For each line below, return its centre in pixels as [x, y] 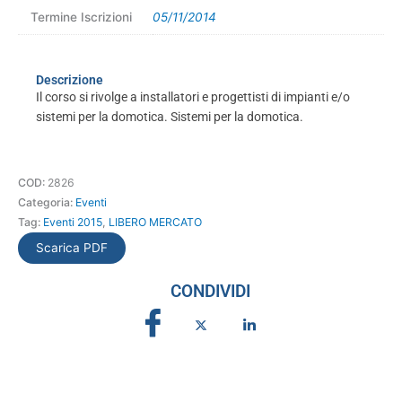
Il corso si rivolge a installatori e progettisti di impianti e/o [193, 97]
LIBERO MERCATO [155, 223]
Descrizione [70, 80]
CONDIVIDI [210, 292]
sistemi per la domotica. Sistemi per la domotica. [170, 117]
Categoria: [47, 203]
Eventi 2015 [73, 223]
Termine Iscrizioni [81, 17]
